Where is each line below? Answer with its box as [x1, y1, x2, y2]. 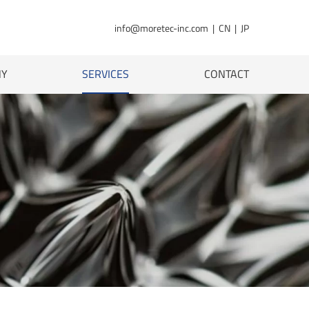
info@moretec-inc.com [114, 20, 208, 35]
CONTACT [203, 66, 249, 82]
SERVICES [82, 66, 130, 82]
